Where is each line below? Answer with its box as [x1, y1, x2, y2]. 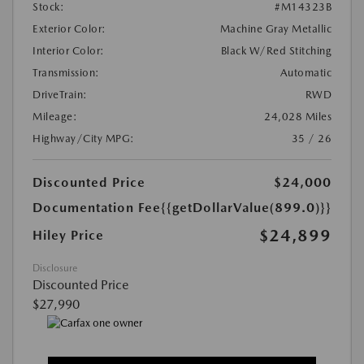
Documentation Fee [32, 200, 161, 216]
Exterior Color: [32, 23, 106, 36]
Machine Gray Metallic [219, 23, 331, 36]
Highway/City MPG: [32, 132, 135, 145]
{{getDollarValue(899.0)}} [161, 200, 331, 216]
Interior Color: [32, 45, 105, 58]
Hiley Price [32, 227, 104, 244]
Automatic [279, 67, 331, 80]
